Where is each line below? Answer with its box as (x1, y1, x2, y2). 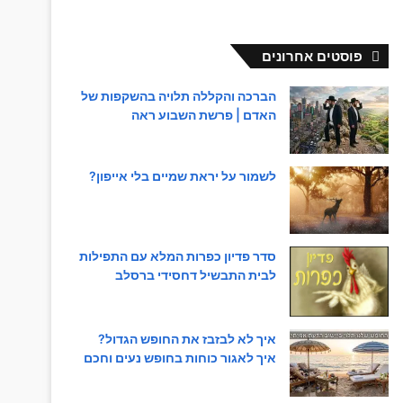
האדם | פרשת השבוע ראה (130, 107, 276, 123)
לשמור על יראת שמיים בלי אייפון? (88, 168, 276, 184)
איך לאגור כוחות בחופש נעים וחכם (83, 350, 276, 366)
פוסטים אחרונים (261, 48, 363, 66)
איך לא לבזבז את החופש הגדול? (97, 331, 276, 347)
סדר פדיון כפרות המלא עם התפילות (78, 248, 276, 264)
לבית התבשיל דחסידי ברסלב (114, 267, 276, 283)
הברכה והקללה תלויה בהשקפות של (80, 88, 276, 104)
